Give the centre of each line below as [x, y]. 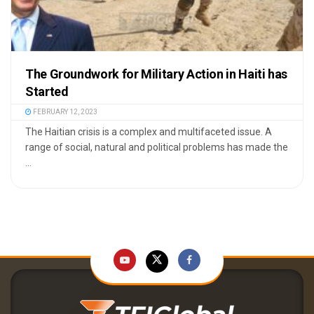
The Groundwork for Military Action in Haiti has [157, 74]
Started [47, 92]
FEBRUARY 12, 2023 [64, 112]
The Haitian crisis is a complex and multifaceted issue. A [149, 132]
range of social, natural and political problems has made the [157, 148]
